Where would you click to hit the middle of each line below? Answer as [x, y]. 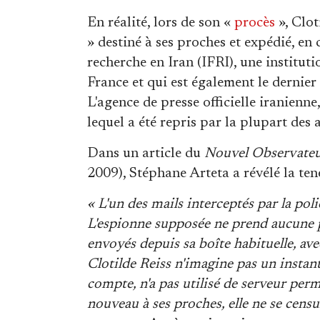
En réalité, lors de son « [161, 22]
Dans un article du [146, 153]
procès [255, 22]
